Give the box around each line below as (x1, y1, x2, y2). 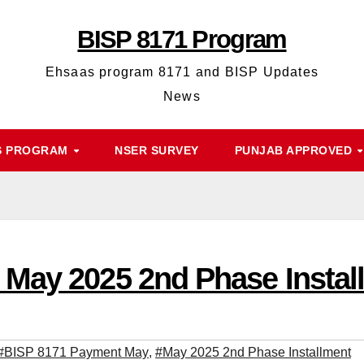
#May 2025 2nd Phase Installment (155, 345, 351, 360)
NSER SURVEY (115, 144, 199, 157)
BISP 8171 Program (77, 25, 287, 54)
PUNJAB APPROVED (234, 144, 356, 157)
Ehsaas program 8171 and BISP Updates (45, 65, 319, 79)
